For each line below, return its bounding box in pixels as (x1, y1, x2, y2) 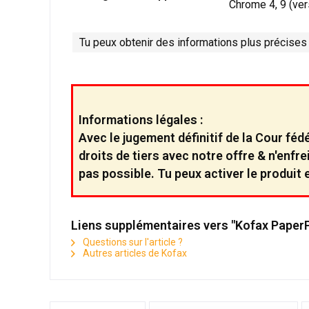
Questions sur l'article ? (81, 236, 183, 248)
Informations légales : (79, 112, 203, 127)
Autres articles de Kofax (81, 247, 187, 259)
